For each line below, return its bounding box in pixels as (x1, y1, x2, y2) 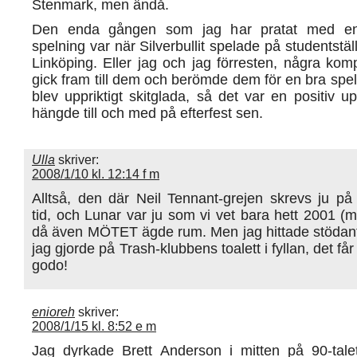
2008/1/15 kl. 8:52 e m (32, 319, 156, 333)
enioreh (32, 304, 75, 319)
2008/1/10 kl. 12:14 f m (32, 167, 159, 181)
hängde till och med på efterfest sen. (32, 104, 263, 121)
